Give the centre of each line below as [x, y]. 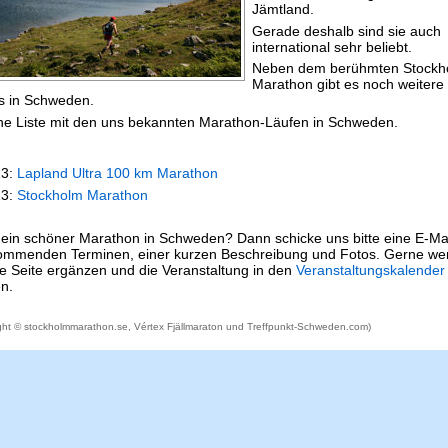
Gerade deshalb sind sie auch [346, 30]
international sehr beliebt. [332, 46]
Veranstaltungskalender [370, 269]
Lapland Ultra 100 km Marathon [117, 172]
